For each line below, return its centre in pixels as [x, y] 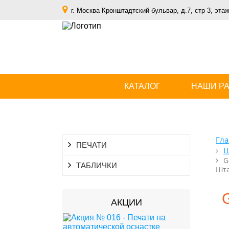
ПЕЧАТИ [91, 145]
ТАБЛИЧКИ [97, 166]
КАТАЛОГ [142, 86]
